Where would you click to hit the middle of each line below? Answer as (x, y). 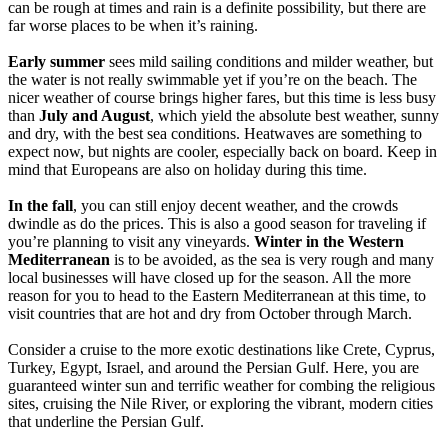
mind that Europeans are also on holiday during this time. (187, 170)
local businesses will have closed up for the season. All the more (209, 278)
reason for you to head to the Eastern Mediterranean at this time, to (217, 296)
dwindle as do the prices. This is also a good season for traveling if (217, 224)
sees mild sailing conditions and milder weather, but (269, 62)
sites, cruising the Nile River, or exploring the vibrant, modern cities (220, 404)
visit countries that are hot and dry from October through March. (210, 314)
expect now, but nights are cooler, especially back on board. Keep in (222, 152)
